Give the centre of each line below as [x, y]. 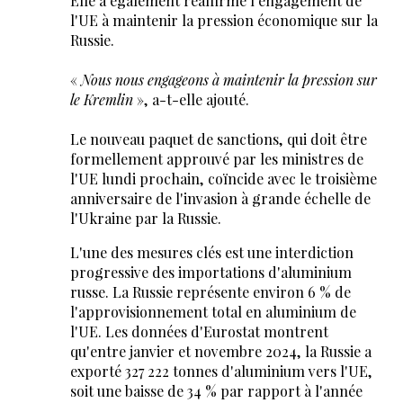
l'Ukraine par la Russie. [145, 219]
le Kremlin [103, 100]
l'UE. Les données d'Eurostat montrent [199, 332]
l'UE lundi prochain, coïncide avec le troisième [223, 179]
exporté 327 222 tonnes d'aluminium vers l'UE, [221, 372]
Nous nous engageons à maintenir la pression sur [228, 80]
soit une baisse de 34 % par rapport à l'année [216, 391]
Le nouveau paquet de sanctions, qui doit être [218, 139]
